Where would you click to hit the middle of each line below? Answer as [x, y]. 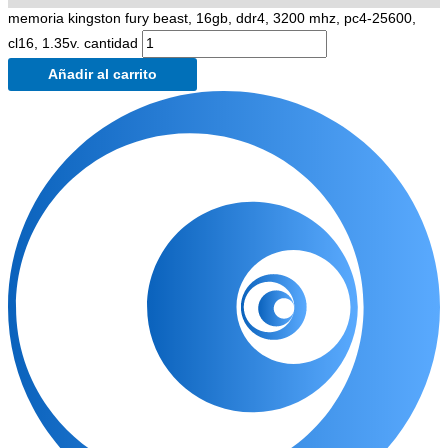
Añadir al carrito [102, 75]
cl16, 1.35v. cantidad [73, 44]
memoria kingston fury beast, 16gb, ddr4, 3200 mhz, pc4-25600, [212, 19]
